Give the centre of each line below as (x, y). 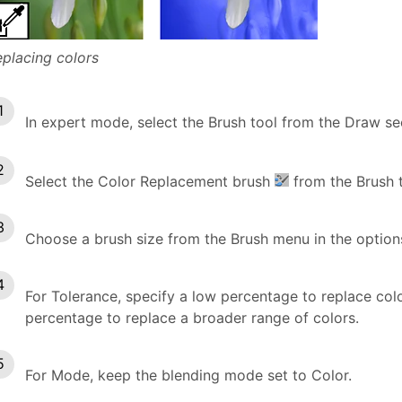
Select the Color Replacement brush (150, 181)
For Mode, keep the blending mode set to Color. (188, 375)
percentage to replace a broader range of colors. (192, 317)
